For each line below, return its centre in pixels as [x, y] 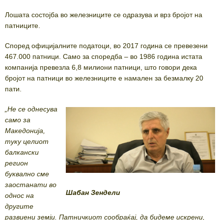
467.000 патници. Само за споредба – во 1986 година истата [104, 57]
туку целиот [27, 142]
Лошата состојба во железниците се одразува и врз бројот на [104, 15]
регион [16, 163]
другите [19, 206]
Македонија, [25, 131]
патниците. [23, 26]
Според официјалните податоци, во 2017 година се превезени [106, 46]
